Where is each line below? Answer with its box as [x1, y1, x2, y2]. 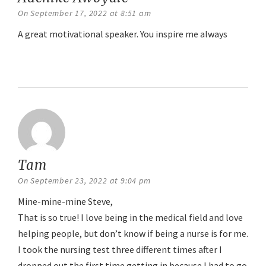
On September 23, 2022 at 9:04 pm [18, 175, 151, 186]
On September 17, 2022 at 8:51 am [18, 8, 151, 18]
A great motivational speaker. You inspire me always [18, 28, 227, 40]
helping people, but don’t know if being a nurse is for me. [18, 227, 248, 239]
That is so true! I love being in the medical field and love [18, 211, 243, 223]
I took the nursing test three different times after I [18, 243, 222, 255]
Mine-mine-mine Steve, [18, 195, 113, 207]
